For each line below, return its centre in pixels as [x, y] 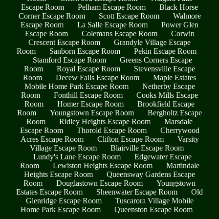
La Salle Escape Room [112, 25]
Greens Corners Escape [156, 60]
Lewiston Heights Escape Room [102, 166]
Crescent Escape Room [64, 43]
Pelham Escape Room [112, 7]
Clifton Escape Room [130, 139]
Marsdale [178, 122]
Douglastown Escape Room [99, 183]
